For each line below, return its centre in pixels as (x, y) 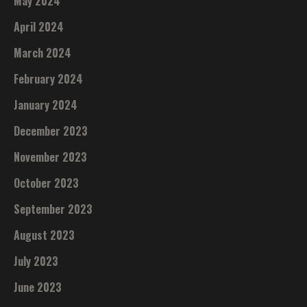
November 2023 (51, 157)
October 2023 (47, 183)
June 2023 (38, 287)
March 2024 (43, 53)
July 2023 (36, 261)
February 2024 (49, 79)
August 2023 (45, 235)
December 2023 (51, 131)
